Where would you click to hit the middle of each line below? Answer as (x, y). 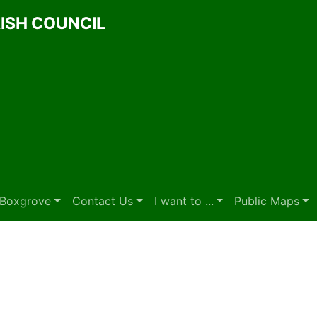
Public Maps (267, 201)
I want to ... (184, 201)
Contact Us (103, 201)
